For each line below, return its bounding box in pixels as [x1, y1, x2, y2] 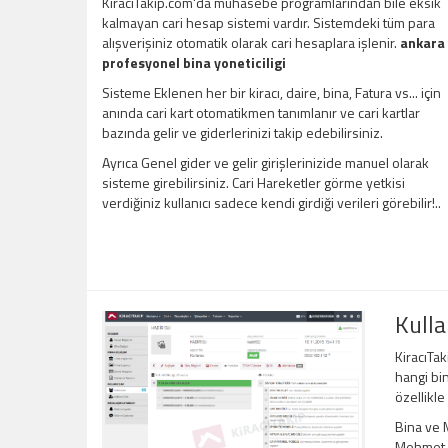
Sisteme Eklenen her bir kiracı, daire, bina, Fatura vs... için [102, 82, 441, 104]
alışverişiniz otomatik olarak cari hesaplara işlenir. [102, 32, 400, 54]
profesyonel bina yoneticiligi [102, 52, 286, 74]
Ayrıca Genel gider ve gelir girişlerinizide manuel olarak [102, 152, 429, 174]
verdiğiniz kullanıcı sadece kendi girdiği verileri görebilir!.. [102, 192, 441, 214]
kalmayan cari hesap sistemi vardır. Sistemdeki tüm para [102, 12, 435, 34]
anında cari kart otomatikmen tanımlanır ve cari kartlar [102, 102, 420, 124]
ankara [400, 32, 445, 54]
